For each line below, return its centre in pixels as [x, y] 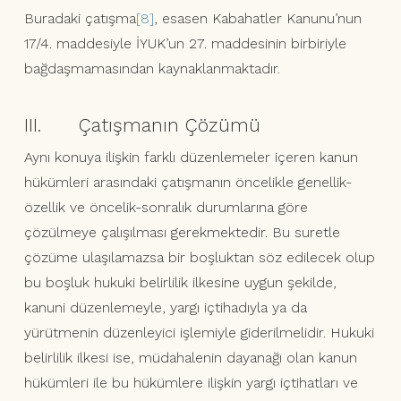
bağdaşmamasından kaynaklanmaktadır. [152, 69]
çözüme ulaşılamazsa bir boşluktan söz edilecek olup [199, 258]
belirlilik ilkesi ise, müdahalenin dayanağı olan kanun [190, 358]
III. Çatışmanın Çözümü [142, 125]
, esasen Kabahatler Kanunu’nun [257, 19]
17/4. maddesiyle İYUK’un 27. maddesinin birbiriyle [185, 44]
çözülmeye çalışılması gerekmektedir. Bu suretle [182, 233]
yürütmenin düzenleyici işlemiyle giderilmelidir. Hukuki [199, 333]
